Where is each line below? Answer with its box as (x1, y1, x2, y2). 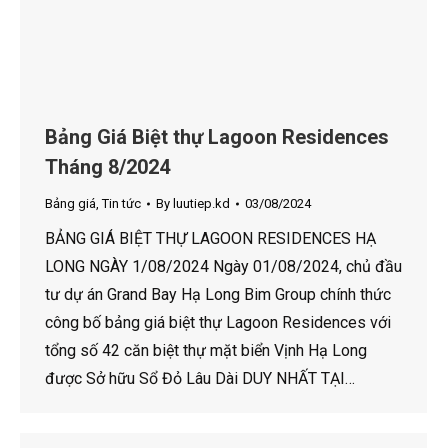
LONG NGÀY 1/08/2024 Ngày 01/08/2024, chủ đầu (45, 257, 402, 277)
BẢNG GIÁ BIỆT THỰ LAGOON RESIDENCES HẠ (45, 229, 376, 249)
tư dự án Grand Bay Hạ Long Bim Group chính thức (45, 285, 391, 305)
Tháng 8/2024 (45, 155, 170, 180)
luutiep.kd (173, 196, 230, 212)
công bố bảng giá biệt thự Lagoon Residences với (45, 313, 391, 333)
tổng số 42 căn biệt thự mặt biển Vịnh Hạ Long (45, 341, 367, 361)
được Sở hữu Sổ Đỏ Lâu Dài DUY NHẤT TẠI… (45, 369, 355, 389)
